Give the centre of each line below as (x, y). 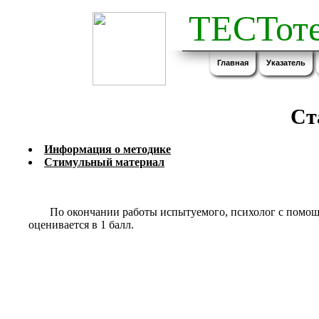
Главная (233, 63)
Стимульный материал (104, 162)
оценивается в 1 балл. (81, 225)
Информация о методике (108, 150)
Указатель (286, 63)
